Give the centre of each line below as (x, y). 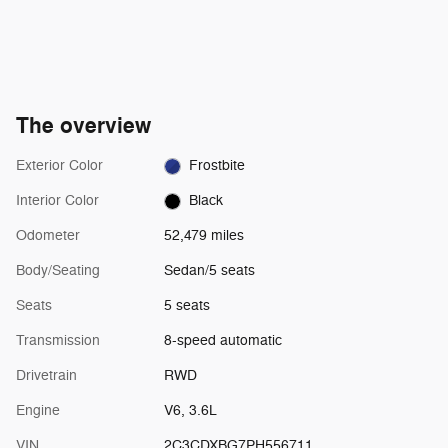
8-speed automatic (222, 341)
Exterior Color (59, 166)
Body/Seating (58, 271)
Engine (38, 411)
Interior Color (57, 201)
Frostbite (217, 166)
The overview (83, 126)
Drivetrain (46, 376)
